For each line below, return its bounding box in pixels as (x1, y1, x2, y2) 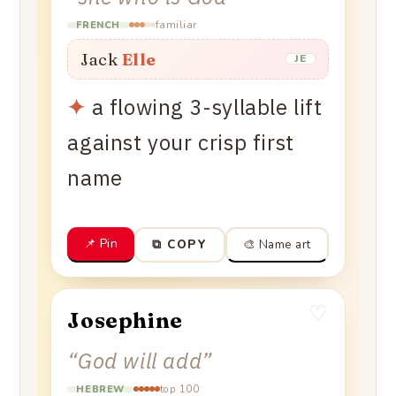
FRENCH (76, 18, 120, 32)
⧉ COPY (151, 236, 208, 254)
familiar (155, 17, 197, 32)
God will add (78, 346, 202, 375)
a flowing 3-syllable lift (91, 92, 323, 121)
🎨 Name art (242, 235, 311, 253)
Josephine (67, 307, 183, 333)
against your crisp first (67, 127, 294, 156)
